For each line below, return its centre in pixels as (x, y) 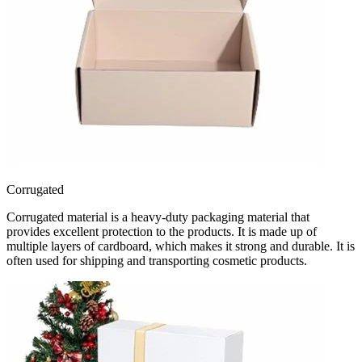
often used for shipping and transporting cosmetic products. (157, 260)
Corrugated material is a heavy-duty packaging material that (158, 217)
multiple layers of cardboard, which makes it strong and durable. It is (181, 246)
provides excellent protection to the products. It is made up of (162, 231)
